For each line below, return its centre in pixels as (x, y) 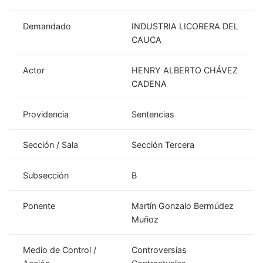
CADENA (149, 83)
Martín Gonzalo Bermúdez (183, 205)
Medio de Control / (60, 249)
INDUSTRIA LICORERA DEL (185, 26)
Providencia (46, 114)
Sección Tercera (163, 144)
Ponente (39, 205)
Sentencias (153, 114)
